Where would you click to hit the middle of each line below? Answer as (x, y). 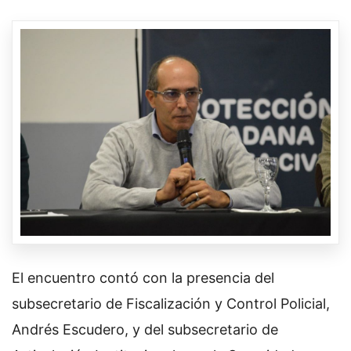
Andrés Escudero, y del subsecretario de (145, 329)
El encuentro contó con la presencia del (143, 277)
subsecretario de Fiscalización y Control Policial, (171, 303)
